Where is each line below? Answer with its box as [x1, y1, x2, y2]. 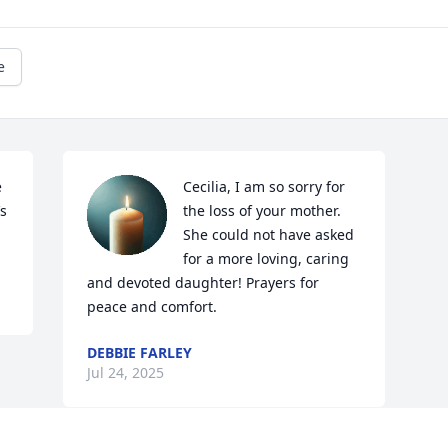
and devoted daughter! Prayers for [87, 273, 320, 293]
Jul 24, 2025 [87, 363, 165, 383]
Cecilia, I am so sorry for [183, 177, 346, 197]
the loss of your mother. [183, 201, 342, 221]
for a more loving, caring [183, 249, 350, 269]
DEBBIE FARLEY [87, 343, 193, 363]
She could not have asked [183, 225, 355, 245]
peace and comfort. [87, 297, 218, 317]
